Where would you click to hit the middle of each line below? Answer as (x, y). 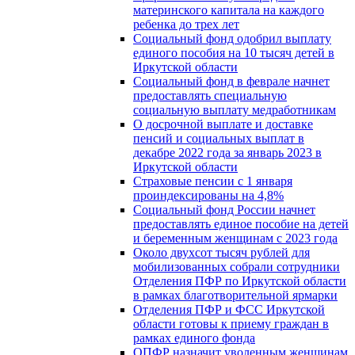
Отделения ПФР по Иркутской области (240, 281)
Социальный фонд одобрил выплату (232, 38)
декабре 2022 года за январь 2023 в (227, 152)
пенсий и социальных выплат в (219, 138)
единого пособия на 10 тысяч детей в (234, 52)
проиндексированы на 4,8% (208, 195)
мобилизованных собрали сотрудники (237, 266)
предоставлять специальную (210, 95)
